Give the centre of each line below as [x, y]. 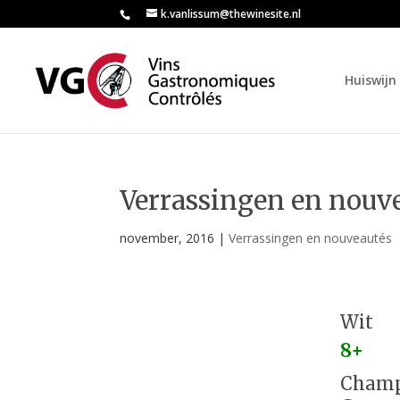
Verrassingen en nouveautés [311, 238]
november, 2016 [167, 238]
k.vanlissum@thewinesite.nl [231, 14]
